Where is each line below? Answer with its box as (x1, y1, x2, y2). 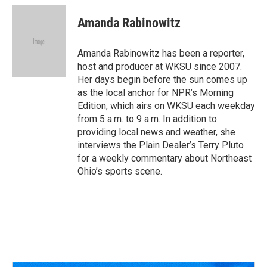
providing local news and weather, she (77, 126, 235, 138)
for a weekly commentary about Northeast (77, 153, 252, 164)
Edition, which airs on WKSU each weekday (77, 100, 255, 111)
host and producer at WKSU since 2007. (77, 61, 242, 72)
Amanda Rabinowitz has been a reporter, (77, 48, 244, 59)
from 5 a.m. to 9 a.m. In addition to (77, 113, 217, 125)
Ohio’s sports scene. (77, 166, 162, 177)
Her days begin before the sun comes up (77, 74, 247, 85)
